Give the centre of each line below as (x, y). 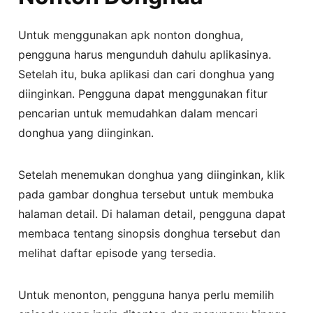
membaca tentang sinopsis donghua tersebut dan (150, 233)
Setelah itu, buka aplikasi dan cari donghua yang (147, 74)
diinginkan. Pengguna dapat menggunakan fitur (143, 93)
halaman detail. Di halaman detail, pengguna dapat (152, 213)
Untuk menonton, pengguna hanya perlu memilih (146, 294)
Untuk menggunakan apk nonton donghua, (131, 35)
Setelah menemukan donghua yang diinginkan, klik (152, 174)
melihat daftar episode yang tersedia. (117, 253)
